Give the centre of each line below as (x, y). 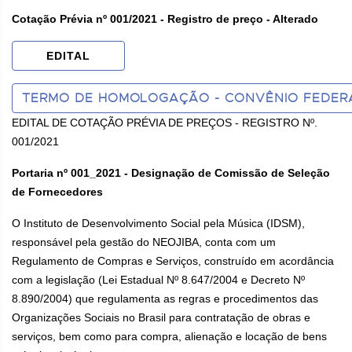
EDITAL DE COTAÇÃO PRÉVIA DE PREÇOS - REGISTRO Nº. (165, 123)
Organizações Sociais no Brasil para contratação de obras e (161, 317)
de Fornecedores (57, 192)
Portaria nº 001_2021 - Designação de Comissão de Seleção (171, 173)
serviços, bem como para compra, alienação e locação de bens (169, 336)
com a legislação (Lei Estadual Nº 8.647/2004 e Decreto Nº (158, 280)
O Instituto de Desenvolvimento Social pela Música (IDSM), (158, 223)
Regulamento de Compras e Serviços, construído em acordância (173, 261)
